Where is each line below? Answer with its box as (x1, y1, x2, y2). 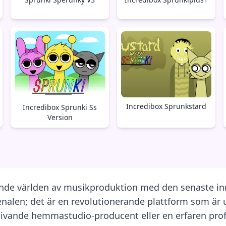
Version (47, 112, 73, 123)
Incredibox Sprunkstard (126, 101, 206, 111)
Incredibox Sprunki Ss (23, 102, 97, 112)
